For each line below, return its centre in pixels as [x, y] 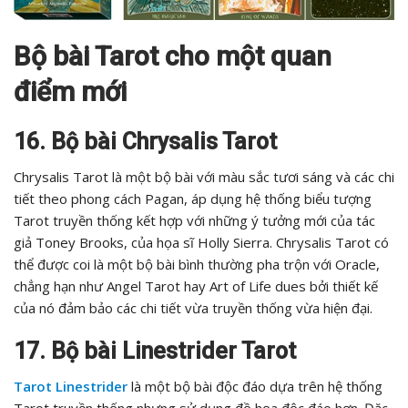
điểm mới [70, 92]
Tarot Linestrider [71, 387]
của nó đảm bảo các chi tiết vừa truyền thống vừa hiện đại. [193, 308]
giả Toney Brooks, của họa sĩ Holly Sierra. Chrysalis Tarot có [201, 243]
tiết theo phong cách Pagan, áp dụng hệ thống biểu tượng [193, 199]
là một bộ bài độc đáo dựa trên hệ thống [255, 387]
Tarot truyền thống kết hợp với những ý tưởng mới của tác [194, 221]
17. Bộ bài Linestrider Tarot [155, 352]
